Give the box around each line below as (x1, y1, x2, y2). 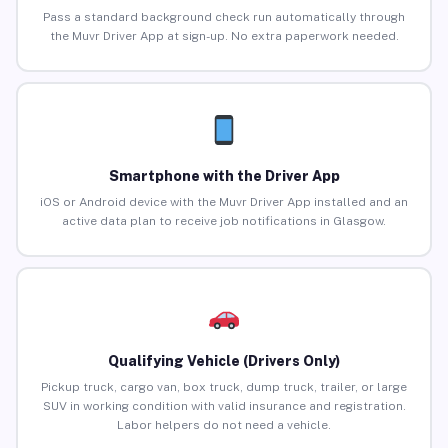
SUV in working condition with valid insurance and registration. (42, 399, 406, 414)
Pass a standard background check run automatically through (43, 10, 405, 25)
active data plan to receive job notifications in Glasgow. (62, 214, 386, 229)
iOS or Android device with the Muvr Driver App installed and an (40, 195, 408, 210)
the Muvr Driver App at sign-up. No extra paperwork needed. (49, 29, 399, 44)
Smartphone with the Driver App (108, 168, 340, 185)
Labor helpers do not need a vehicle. (117, 418, 331, 433)
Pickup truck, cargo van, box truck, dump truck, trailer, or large (41, 380, 407, 395)
